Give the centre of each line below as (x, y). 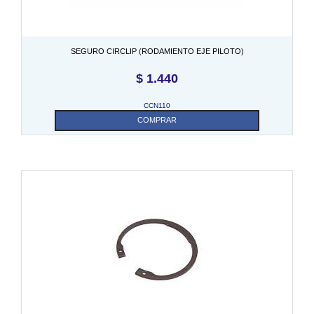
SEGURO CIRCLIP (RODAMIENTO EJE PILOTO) (157, 51)
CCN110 (157, 105)
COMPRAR (157, 120)
